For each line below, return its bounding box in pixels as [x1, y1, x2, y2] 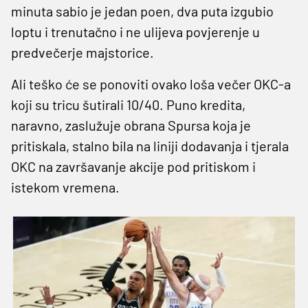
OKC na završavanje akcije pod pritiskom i [11, 157, 256, 175]
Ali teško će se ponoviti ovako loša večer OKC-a [11, 75, 291, 92]
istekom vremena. [11, 178, 120, 195]
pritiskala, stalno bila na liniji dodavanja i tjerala [11, 137, 289, 154]
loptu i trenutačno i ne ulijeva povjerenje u [11, 23, 260, 40]
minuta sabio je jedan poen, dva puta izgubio [11, 2, 274, 19]
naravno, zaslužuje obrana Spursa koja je [11, 116, 251, 133]
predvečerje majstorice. [11, 43, 154, 60]
